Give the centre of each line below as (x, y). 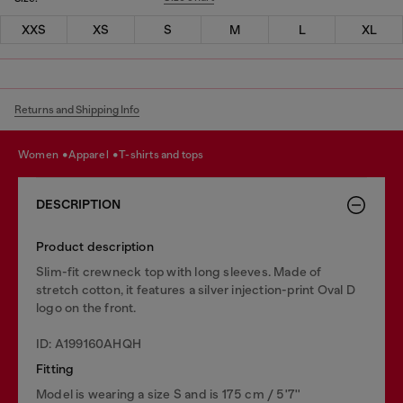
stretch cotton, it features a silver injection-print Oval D (196, 289)
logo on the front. (86, 307)
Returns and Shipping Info (77, 109)
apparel (94, 155)
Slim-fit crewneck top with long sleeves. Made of (179, 271)
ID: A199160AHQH (89, 343)
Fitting (55, 368)
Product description (95, 246)
